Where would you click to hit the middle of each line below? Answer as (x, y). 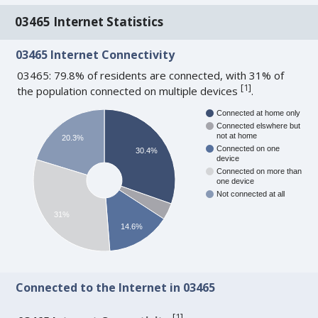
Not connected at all (251, 194)
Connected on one (248, 149)
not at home (237, 136)
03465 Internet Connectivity (95, 54)
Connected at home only (259, 113)
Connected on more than (259, 171)
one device (236, 181)
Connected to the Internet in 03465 (116, 288)
